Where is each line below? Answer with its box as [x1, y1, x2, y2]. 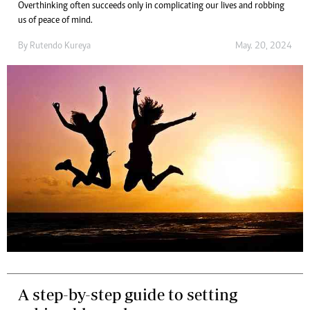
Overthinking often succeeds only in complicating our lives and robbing [18, 1, 284, 11]
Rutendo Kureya [30, 42, 91, 51]
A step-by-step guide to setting [18, 285, 237, 304]
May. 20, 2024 [235, 42, 292, 51]
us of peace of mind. [18, 16, 93, 26]
